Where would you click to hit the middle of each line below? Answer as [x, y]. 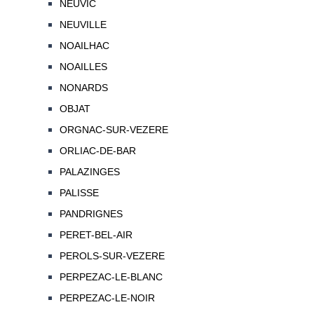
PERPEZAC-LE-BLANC [111, 277]
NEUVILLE [83, 25]
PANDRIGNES [91, 214]
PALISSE [79, 193]
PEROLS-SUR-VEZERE [112, 256]
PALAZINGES [89, 172]
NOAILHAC [84, 46]
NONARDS [83, 88]
